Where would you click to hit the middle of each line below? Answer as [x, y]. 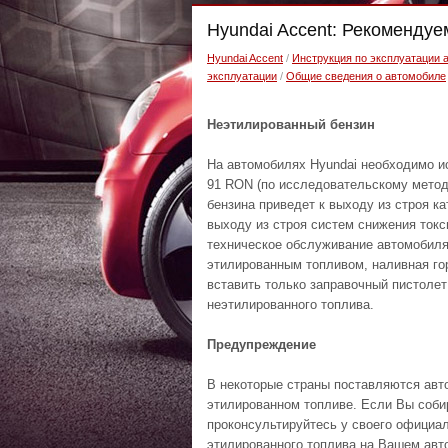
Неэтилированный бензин [291, 124]
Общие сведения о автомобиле [366, 76]
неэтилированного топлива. [290, 304]
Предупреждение [261, 344]
